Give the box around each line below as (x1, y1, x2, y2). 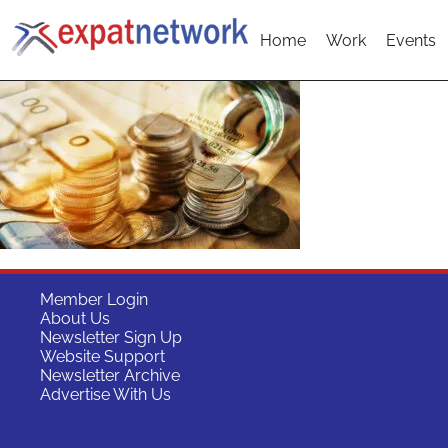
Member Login (40, 290, 148, 309)
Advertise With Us (40, 385, 171, 404)
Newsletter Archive (40, 366, 180, 385)
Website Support (40, 347, 165, 366)
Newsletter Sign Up (40, 328, 182, 347)
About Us (40, 309, 110, 328)
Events (386, 30, 436, 50)
